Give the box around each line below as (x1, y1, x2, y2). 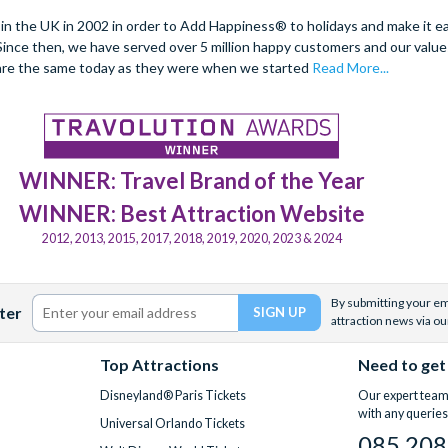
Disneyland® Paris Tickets (99, 387, 246, 403)
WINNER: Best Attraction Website (18, 199, 365, 227)
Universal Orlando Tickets (99, 415, 245, 431)
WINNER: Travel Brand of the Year (18, 166, 365, 194)
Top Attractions (99, 354, 219, 374)
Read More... (311, 58, 389, 76)
